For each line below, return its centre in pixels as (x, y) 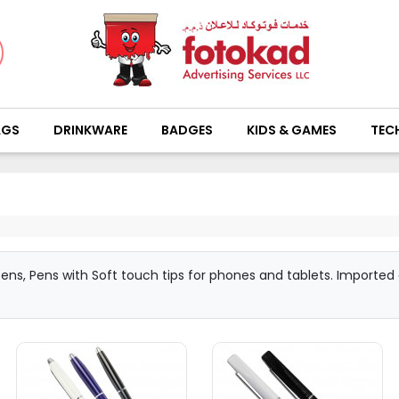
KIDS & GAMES (292, 130)
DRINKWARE (91, 130)
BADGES (187, 130)
